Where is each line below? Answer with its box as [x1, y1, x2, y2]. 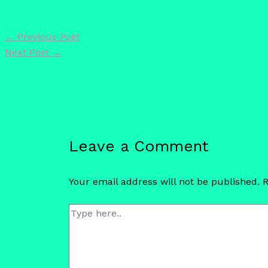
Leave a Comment [68, 137, 209, 156]
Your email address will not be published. [68, 176, 260, 188]
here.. [68, 221, 94, 233]
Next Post [5, 47, 52, 59]
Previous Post [14, 31, 80, 43]
